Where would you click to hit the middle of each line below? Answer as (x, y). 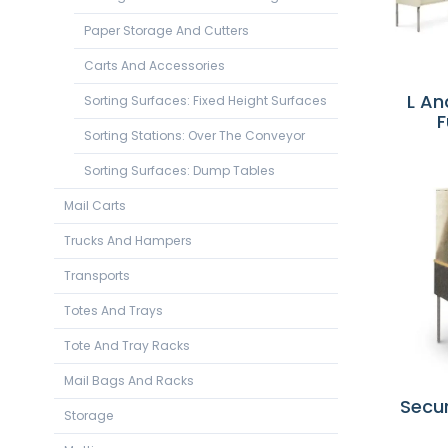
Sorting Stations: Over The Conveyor (194, 135)
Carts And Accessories (154, 65)
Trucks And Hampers (127, 240)
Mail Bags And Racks (128, 380)
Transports (96, 275)
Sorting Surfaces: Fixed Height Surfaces (205, 100)
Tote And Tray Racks (126, 345)
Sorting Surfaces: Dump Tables (179, 170)
